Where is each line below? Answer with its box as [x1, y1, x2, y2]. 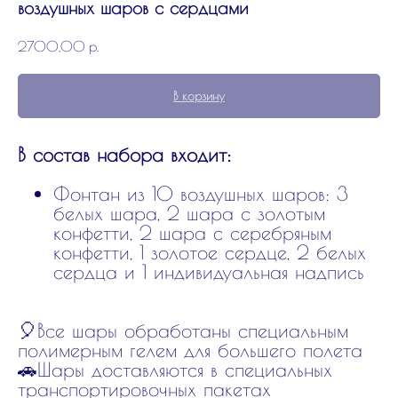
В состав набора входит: [18, 142, 231, 166]
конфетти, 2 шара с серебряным [53, 220, 331, 244]
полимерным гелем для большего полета [18, 338, 362, 362]
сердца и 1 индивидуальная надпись [53, 259, 364, 283]
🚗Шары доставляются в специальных [18, 357, 332, 381]
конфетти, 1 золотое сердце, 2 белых [53, 240, 366, 264]
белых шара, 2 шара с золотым [53, 201, 325, 225]
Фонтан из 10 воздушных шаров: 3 [53, 181, 348, 205]
